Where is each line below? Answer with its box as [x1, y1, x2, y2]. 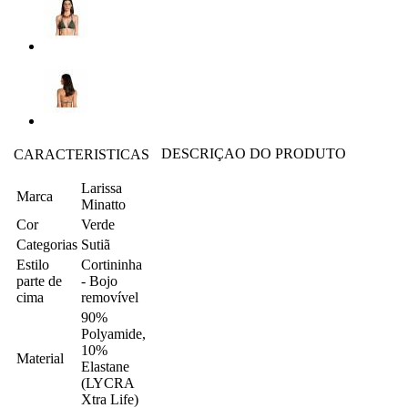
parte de [16, 273, 62, 289]
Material [16, 351, 64, 366]
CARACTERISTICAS [14, 147, 149, 162]
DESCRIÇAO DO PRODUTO [161, 146, 346, 161]
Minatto [81, 197, 126, 212]
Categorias [16, 237, 77, 252]
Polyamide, [81, 326, 146, 342]
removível [81, 290, 138, 305]
